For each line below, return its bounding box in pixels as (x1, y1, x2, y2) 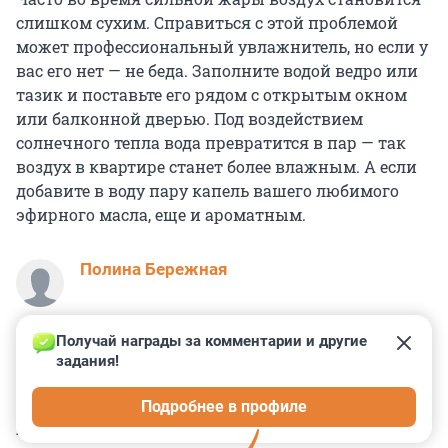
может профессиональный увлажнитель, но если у (16, 36, 428, 58)
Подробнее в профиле (141, 397, 307, 417)
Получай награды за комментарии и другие (56, 332, 371, 351)
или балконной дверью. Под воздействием (16, 108, 363, 130)
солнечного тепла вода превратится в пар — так (16, 132, 406, 154)
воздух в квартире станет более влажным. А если (16, 156, 417, 178)
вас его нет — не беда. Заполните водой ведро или (16, 60, 418, 82)
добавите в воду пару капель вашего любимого (16, 180, 399, 202)
